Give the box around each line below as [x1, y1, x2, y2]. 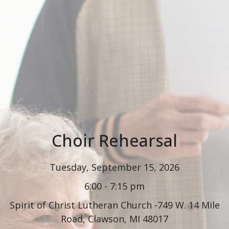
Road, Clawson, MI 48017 [61, 212, 168, 225]
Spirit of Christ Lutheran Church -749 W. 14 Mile [9, 198, 220, 211]
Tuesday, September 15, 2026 [50, 161, 179, 173]
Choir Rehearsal [52, 129, 177, 151]
